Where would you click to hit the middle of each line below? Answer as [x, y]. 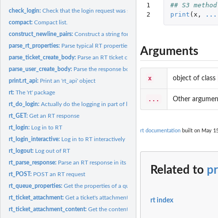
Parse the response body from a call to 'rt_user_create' [142, 69]
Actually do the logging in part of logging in [96, 104]
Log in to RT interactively [93, 139]
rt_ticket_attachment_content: [49, 209]
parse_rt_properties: [35, 45]
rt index [162, 200]
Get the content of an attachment [131, 209]
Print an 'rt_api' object [68, 81]
